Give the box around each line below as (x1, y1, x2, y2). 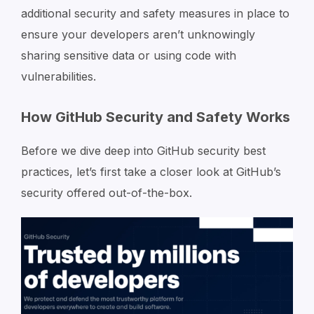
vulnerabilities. (21, 69, 96, 83)
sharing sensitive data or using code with (21, 48, 236, 62)
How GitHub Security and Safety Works (21, 109, 290, 125)
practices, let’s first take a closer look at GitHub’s (21, 165, 281, 179)
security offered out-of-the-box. (21, 186, 192, 200)
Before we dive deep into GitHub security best (21, 144, 266, 158)
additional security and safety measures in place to (21, 6, 289, 20)
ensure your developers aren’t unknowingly (21, 27, 255, 41)
